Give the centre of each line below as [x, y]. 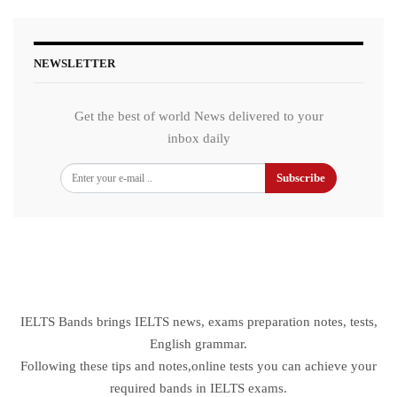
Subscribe [301, 177]
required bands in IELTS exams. [198, 388]
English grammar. [198, 343]
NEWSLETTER [74, 63]
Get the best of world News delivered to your [198, 116]
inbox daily [198, 138]
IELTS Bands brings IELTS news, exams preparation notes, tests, [198, 321]
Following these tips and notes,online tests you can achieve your [198, 366]
